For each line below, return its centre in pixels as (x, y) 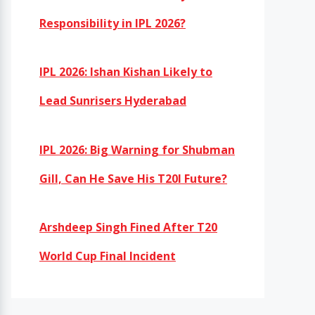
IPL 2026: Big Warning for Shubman (137, 149)
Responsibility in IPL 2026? (112, 23)
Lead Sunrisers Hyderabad (113, 101)
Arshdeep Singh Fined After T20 (128, 227)
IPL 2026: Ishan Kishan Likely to (126, 72)
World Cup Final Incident (108, 256)
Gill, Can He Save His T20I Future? (133, 178)
